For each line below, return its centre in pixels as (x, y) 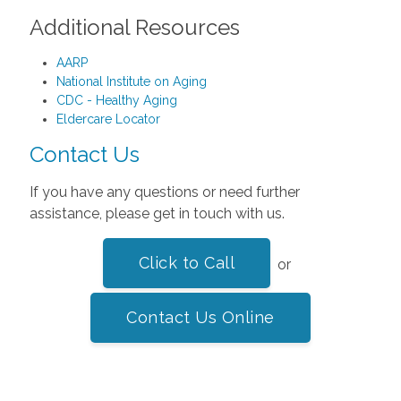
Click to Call (187, 262)
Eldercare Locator (108, 119)
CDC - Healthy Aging (116, 100)
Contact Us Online (200, 317)
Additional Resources (134, 27)
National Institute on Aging (131, 81)
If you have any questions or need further (164, 192)
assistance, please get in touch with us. (157, 213)
